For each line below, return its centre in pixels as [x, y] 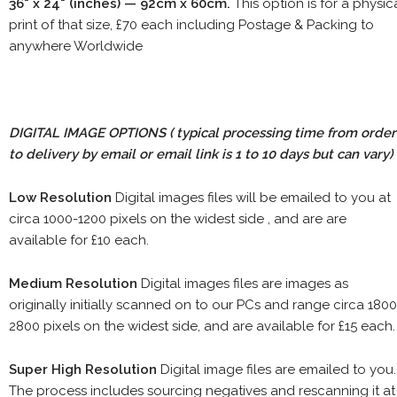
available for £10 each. [79, 240]
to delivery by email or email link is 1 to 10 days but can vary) [201, 154]
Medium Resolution [75, 283]
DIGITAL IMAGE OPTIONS [89, 132]
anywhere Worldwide [76, 46]
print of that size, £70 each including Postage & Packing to [191, 24]
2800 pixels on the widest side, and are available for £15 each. [202, 326]
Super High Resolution [85, 369]
